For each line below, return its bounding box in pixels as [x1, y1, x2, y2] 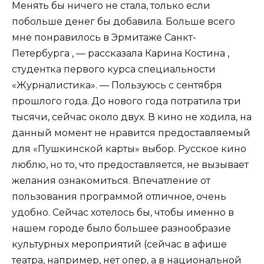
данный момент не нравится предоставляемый [12, 127, 250, 139]
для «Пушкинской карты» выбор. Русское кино [12, 143, 246, 155]
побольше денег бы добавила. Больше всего [12, 16, 235, 28]
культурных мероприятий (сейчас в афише [12, 239, 227, 250]
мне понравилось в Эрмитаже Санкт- [12, 32, 196, 44]
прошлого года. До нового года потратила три [12, 95, 241, 107]
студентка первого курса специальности [12, 64, 216, 75]
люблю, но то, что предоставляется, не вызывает [12, 159, 249, 171]
